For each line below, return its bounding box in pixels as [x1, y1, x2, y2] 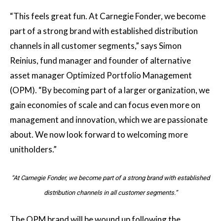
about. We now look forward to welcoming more [10, 129, 188, 140]
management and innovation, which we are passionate [10, 114, 208, 125]
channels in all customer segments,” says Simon [10, 40, 182, 51]
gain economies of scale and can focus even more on [10, 99, 200, 110]
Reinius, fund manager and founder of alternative [10, 55, 191, 66]
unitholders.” [10, 144, 57, 154]
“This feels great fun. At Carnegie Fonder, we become [10, 10, 206, 21]
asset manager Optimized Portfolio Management [10, 70, 192, 80]
